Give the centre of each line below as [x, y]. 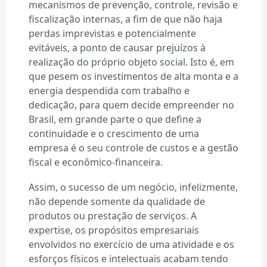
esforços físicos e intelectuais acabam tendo [128, 259]
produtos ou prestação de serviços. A [112, 216]
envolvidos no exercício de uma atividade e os [131, 245]
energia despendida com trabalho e [109, 91]
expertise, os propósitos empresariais [114, 230]
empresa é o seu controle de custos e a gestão [133, 148]
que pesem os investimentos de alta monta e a [133, 77]
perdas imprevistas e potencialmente [112, 34]
